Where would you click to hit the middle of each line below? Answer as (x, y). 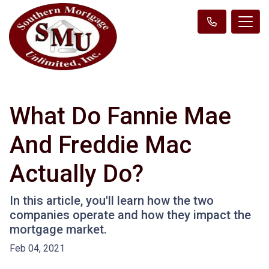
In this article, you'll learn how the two (112, 200)
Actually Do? (77, 174)
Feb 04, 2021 (37, 248)
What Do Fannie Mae (120, 116)
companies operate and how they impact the (130, 215)
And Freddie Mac (101, 145)
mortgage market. (58, 229)
